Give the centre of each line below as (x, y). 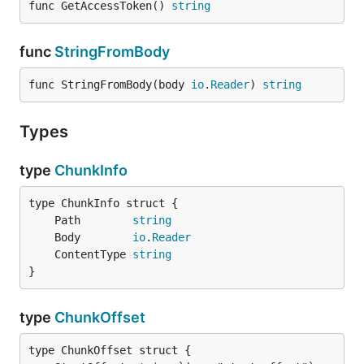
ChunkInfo (91, 170)
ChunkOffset (100, 317)
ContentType (93, 254)
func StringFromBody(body (110, 84)
